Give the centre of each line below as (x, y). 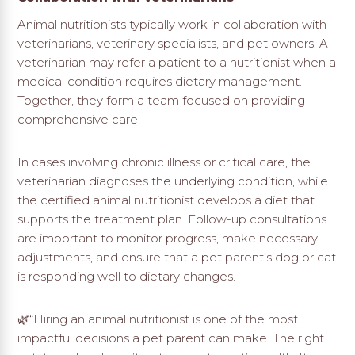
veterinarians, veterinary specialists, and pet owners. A (173, 44)
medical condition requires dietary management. (160, 82)
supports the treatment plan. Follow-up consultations (172, 219)
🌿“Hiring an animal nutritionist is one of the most (158, 319)
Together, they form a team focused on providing (162, 101)
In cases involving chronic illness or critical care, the (164, 162)
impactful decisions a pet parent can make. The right (171, 338)
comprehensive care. (79, 120)
